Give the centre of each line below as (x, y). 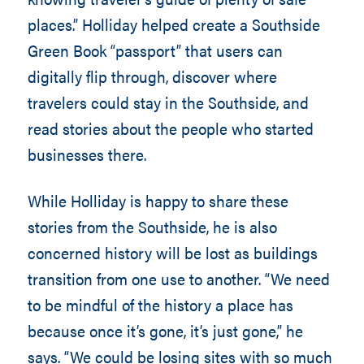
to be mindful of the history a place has (160, 304)
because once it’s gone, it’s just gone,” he (165, 330)
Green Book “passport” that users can (155, 50)
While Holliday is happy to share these (158, 200)
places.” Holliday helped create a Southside (173, 24)
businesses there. (87, 154)
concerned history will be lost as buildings (172, 252)
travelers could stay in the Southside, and (168, 102)
